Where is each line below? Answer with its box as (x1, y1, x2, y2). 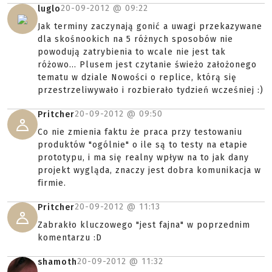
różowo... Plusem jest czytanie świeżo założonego (38, 59, 257, 70)
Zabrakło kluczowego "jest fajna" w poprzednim (38, 220, 250, 230)
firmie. (38, 178, 66, 188)
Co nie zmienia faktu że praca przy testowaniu (38, 127, 242, 137)
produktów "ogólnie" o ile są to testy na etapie (38, 140, 248, 150)
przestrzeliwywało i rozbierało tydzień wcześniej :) (38, 85, 263, 95)
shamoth (38, 257, 77, 267)
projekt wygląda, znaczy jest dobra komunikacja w (38, 165, 261, 175)
